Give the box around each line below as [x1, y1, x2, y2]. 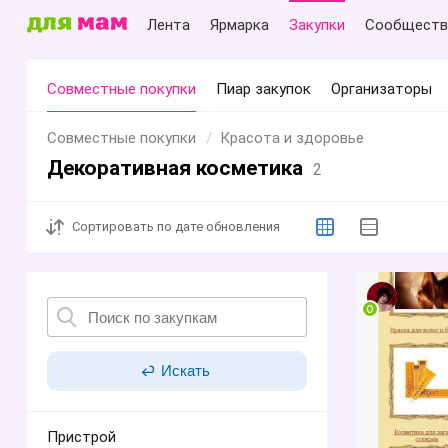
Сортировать [72, 219, 154, 234]
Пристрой [47, 428, 116, 446]
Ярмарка [210, 16, 269, 34]
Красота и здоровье [220, 129, 364, 147]
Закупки [289, 16, 345, 34]
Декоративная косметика [47, 156, 308, 180]
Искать [160, 362, 210, 379]
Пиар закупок [216, 80, 311, 98]
